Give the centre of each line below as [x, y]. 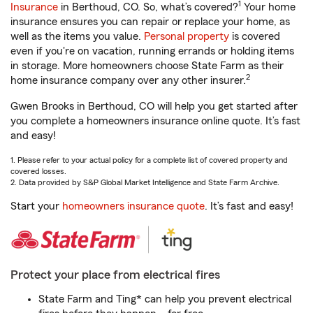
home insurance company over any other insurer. [128, 81]
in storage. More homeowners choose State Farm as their [147, 66]
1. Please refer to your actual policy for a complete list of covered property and [149, 160]
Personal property [187, 37]
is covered [255, 37]
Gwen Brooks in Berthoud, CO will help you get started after [154, 107]
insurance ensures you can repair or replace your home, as [150, 22]
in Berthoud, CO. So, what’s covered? [148, 7]
